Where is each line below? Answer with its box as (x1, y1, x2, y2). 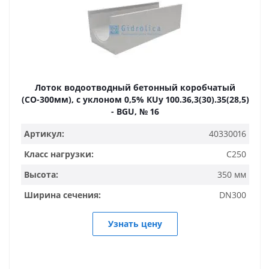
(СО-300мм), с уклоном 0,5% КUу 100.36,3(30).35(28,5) (21, 94, 249, 105)
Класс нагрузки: (24, 148, 94, 160)
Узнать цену (108, 218, 162, 229)
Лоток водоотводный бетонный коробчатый (35, 82, 235, 93)
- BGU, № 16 (111, 106, 159, 117)
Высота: (24, 169, 58, 180)
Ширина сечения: (24, 189, 101, 201)
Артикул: (24, 128, 64, 139)
